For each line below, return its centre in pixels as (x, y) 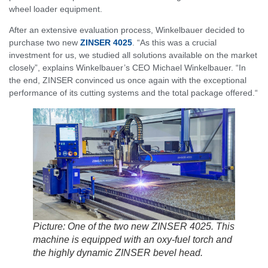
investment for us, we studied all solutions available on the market (133, 55)
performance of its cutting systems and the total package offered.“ (133, 93)
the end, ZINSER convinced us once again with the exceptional (128, 80)
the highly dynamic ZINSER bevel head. (118, 252)
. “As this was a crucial (174, 43)
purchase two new (45, 43)
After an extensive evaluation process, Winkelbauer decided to (127, 30)
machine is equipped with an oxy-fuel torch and (133, 239)
